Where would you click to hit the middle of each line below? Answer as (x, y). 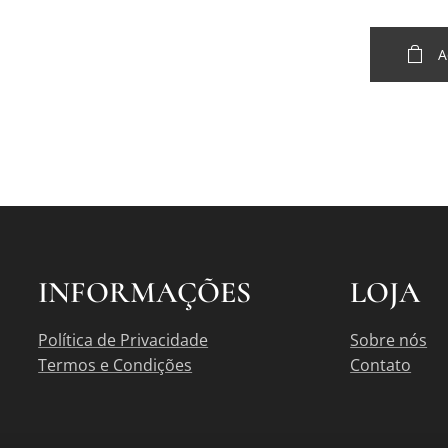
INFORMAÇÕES (145, 292)
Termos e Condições (115, 365)
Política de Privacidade (123, 340)
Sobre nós (389, 340)
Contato (381, 365)
